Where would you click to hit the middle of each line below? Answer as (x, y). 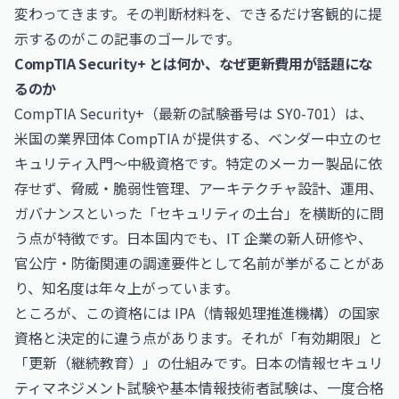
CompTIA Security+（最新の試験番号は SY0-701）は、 (194, 113)
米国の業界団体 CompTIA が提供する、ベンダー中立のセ (198, 138)
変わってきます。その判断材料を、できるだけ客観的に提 (198, 13)
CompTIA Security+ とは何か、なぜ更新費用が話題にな (194, 63)
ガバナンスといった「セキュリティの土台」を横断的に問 (199, 213)
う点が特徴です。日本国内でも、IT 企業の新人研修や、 (193, 238)
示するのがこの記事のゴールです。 (127, 38)
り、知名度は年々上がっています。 (126, 288)
